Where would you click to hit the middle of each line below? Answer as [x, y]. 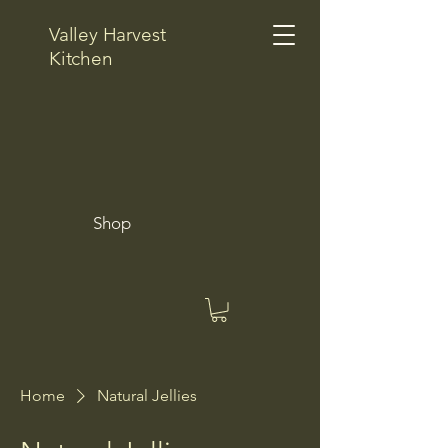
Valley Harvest [107, 34]
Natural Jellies [147, 395]
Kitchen [81, 58]
